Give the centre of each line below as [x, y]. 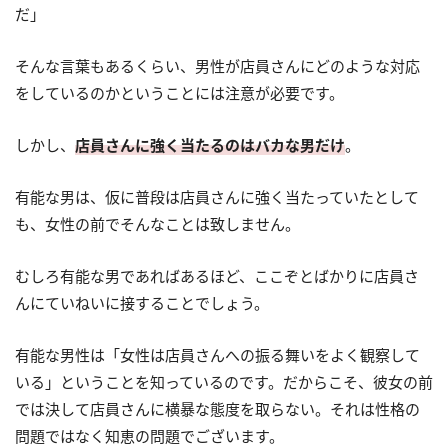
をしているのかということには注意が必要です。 [179, 93]
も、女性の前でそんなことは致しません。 [157, 224]
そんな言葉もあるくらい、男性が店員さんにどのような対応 [217, 66]
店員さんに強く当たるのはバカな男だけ [210, 145]
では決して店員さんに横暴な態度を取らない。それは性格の [217, 409]
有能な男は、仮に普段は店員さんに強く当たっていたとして [217, 197]
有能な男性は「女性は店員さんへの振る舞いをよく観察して [217, 355]
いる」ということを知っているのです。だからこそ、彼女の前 [224, 382]
